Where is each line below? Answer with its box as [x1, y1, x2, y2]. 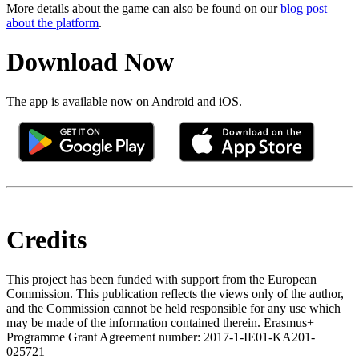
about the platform [6, 15, 99, 30]
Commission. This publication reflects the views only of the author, [6, 286, 344, 301]
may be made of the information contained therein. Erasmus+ [6, 315, 314, 329]
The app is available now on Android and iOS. [6, 94, 242, 108]
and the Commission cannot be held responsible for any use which [6, 301, 341, 315]
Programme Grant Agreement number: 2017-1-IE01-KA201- [6, 329, 315, 344]
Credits [6, 225, 87, 255]
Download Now [6, 47, 174, 77]
